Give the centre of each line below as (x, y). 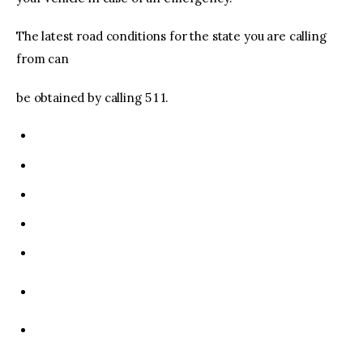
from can (43, 59)
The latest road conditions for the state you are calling (171, 36)
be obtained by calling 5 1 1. (92, 97)
